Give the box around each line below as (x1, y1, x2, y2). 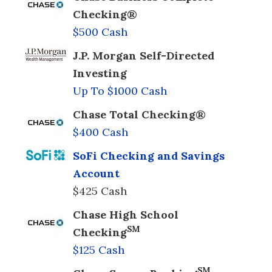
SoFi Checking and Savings (73, 148, 225, 163)
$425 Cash (73, 183, 127, 198)
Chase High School (73, 207, 178, 222)
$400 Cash (73, 124, 128, 139)
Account (73, 166, 120, 180)
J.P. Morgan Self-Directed (73, 48, 214, 63)
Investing (73, 66, 127, 80)
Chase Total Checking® (73, 107, 206, 121)
